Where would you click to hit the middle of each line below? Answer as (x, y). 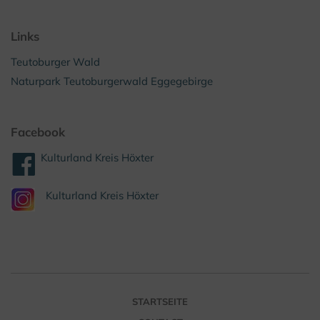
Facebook (38, 131)
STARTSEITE (160, 301)
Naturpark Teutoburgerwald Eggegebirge (112, 81)
